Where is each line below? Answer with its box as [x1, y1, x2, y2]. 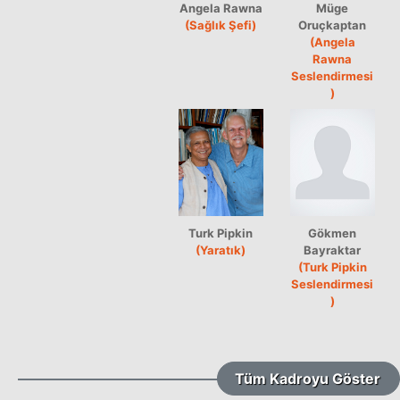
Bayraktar [304, 242, 362, 257]
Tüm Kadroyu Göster [235, 369, 381, 387]
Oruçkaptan [298, 17, 367, 32]
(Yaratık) [196, 242, 246, 257]
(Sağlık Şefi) [185, 17, 257, 32]
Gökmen [308, 225, 357, 240]
